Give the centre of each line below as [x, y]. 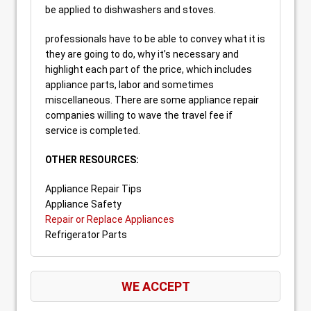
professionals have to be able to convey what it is [155, 39]
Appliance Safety [83, 204]
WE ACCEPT [155, 286]
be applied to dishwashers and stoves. [131, 10]
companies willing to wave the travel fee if [139, 115]
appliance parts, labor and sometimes [129, 85]
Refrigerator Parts [86, 235]
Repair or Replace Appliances [110, 219]
